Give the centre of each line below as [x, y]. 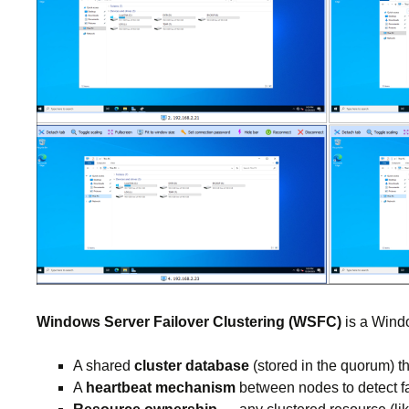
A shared [104, 366]
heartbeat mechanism [161, 388]
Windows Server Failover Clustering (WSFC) [189, 322]
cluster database [192, 366]
